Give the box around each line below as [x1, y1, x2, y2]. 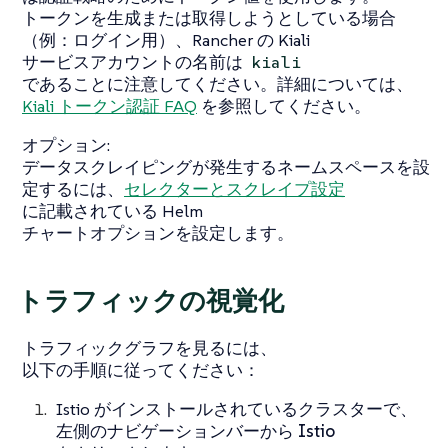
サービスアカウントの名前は [22, 51, 247, 74]
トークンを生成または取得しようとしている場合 [22, 7, 396, 30]
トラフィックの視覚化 [17, 285, 284, 318]
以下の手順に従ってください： [22, 358, 260, 381]
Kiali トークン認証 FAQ [22, 95, 197, 118]
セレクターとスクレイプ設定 [124, 178, 345, 201]
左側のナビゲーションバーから [56, 419, 298, 442]
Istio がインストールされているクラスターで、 [56, 397, 417, 420]
